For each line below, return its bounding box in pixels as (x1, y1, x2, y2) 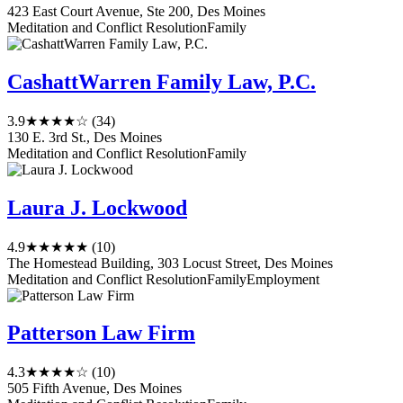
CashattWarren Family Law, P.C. (7, 69, 316, 94)
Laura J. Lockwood (7, 195, 187, 219)
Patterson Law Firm (7, 321, 195, 345)
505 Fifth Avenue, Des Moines (7, 381, 182, 397)
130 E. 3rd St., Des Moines (7, 129, 162, 145)
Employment (246, 271, 319, 287)
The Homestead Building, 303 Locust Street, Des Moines (7, 255, 333, 271)
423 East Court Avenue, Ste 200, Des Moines (7, 3, 265, 19)
